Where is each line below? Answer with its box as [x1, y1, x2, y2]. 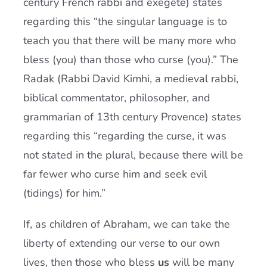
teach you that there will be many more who [23, 33, 236, 48]
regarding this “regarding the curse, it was [23, 129, 226, 143]
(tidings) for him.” [23, 186, 105, 200]
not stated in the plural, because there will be [23, 148, 243, 162]
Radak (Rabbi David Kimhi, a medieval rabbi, [23, 72, 238, 86]
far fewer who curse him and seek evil [23, 167, 207, 181]
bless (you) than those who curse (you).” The [23, 52, 238, 67]
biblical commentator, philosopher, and [23, 91, 210, 105]
